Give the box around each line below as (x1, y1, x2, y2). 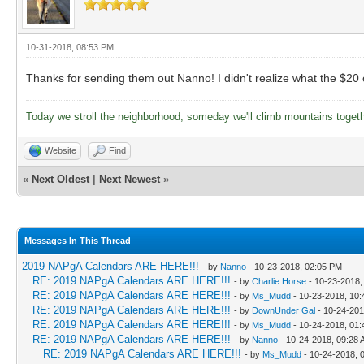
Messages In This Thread (24, 235, 131, 245)
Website (45, 145, 76, 155)
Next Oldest (32, 172, 89, 185)
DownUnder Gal (252, 305, 315, 315)
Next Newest (99, 172, 160, 185)
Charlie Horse (252, 275, 306, 286)
